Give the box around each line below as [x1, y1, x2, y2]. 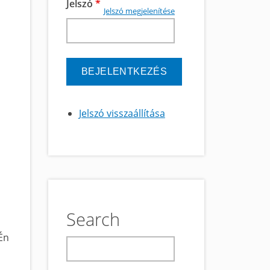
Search [66, 207, 120, 231]
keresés [66, 238, 102, 251]
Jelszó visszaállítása [78, 107, 165, 120]
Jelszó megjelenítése [104, 5, 175, 17]
